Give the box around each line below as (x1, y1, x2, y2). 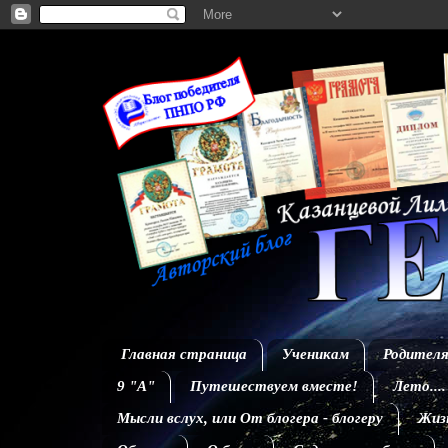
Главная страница (120, 346, 247, 363)
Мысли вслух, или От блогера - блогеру (117, 410, 383, 427)
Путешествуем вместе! (189, 378, 358, 395)
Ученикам (281, 346, 349, 363)
